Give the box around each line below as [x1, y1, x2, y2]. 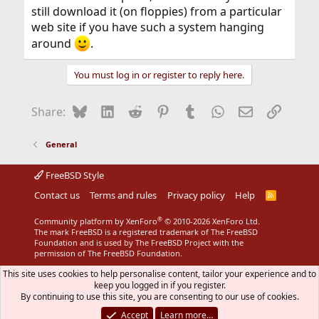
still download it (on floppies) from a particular [31, 4, 282, 20]
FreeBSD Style [43, 168, 104, 182]
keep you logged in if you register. [93, 279, 226, 291]
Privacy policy [167, 188, 225, 202]
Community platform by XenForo [33, 215, 157, 226]
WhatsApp [224, 102, 281, 118]
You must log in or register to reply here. [74, 68, 245, 81]
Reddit [141, 102, 177, 118]
